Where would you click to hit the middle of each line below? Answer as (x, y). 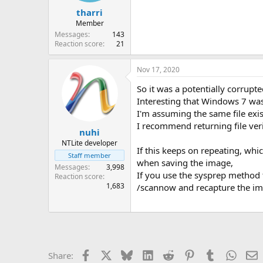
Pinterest (213, 254)
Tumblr (230, 254)
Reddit (187, 254)
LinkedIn (171, 254)
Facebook (110, 254)
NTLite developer (90, 143)
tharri (90, 12)
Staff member (90, 155)
